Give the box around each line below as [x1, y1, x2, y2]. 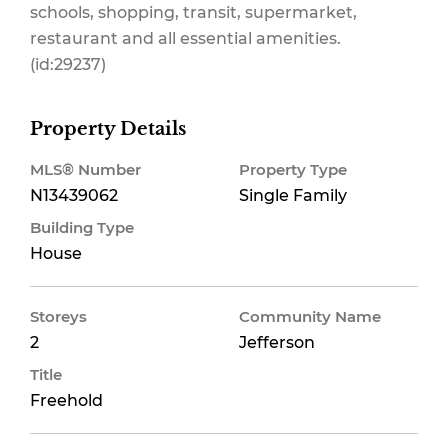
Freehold [30, 391, 103, 410]
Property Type [239, 160, 347, 179]
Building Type [30, 218, 134, 237]
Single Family [239, 186, 347, 205]
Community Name [239, 307, 381, 326]
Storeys [30, 307, 87, 326]
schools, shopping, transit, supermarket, [30, 3, 357, 22]
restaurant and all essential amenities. [30, 29, 341, 48]
